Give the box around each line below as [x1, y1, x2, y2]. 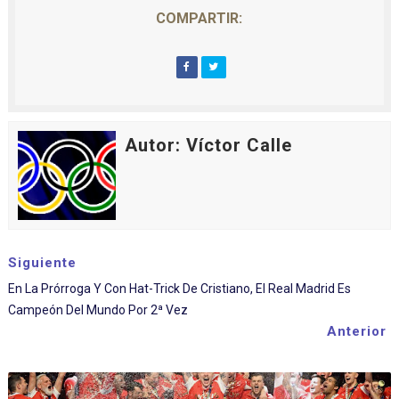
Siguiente [7, 255, 77, 271]
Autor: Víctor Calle [124, 134, 292, 156]
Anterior [327, 323, 387, 339]
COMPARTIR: [156, 10, 243, 27]
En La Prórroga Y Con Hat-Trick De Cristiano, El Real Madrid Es [7, 281, 351, 296]
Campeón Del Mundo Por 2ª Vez [7, 303, 188, 317]
